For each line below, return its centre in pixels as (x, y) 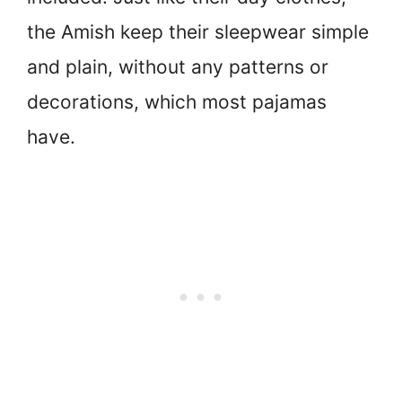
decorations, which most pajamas (177, 101)
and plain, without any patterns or (178, 66)
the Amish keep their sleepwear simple (198, 31)
